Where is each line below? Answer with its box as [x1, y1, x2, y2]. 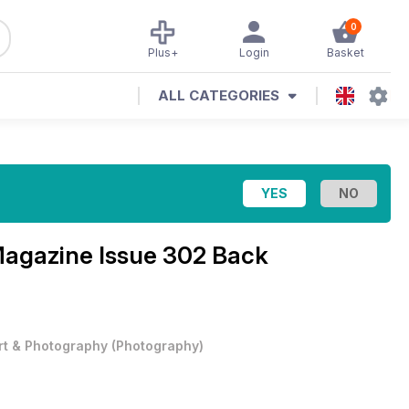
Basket [326, 46, 364, 59]
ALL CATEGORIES [158, 87, 279, 104]
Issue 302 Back [99, 241, 268, 269]
